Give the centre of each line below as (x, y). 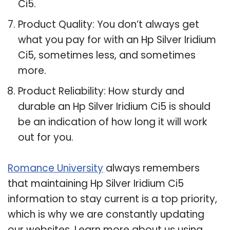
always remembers (151, 168)
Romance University (55, 168)
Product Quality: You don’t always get (109, 24)
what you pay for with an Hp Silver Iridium (117, 40)
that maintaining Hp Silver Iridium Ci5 (96, 183)
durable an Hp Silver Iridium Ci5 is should (114, 106)
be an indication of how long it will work (112, 122)
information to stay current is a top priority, (112, 199)
